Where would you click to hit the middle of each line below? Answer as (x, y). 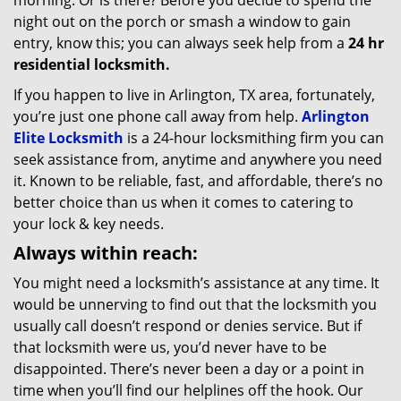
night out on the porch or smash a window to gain (182, 21)
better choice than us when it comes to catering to (183, 202)
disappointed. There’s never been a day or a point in (189, 369)
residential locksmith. (92, 64)
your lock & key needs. (89, 224)
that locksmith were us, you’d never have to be (170, 347)
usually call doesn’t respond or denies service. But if (188, 326)
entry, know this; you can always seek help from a (181, 43)
